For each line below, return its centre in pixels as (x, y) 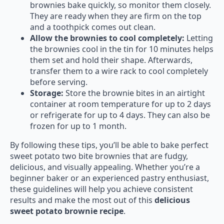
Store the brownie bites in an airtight (134, 93)
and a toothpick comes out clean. (93, 27)
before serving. (59, 82)
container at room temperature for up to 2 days (120, 104)
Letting (199, 38)
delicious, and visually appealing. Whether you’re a (105, 167)
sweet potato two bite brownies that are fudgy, (99, 156)
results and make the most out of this (82, 200)
